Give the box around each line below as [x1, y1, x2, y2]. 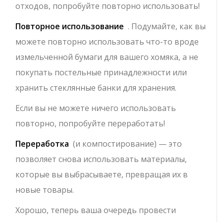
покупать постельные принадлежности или [15, 67, 187, 78]
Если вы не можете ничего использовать [15, 103, 176, 113]
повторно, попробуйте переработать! [15, 118, 166, 129]
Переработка [15, 138, 69, 149]
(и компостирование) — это [69, 138, 182, 149]
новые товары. [15, 184, 74, 195]
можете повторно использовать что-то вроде [15, 36, 199, 47]
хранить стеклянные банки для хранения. [15, 82, 177, 93]
